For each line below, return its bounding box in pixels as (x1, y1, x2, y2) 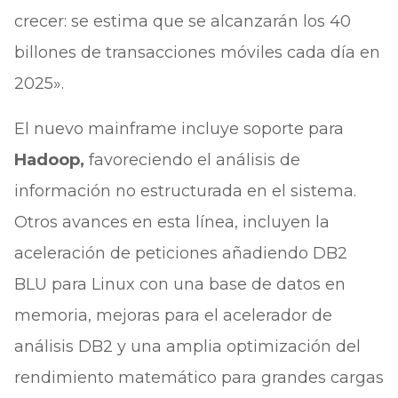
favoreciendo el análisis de (84, 150, 300, 170)
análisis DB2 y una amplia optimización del (13, 337, 361, 356)
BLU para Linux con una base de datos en (13, 275, 346, 294)
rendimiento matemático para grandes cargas (13, 368, 384, 387)
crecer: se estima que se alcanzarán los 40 (13, 12, 351, 31)
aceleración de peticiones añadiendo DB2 (13, 243, 347, 263)
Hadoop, (13, 150, 84, 170)
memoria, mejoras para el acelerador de (13, 306, 332, 325)
